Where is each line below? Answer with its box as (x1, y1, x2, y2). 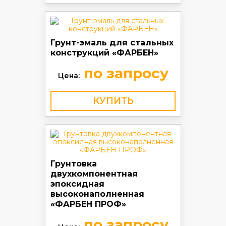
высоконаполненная (50, 189, 144, 199)
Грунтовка (50, 159, 97, 168)
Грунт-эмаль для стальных (50, 38, 174, 47)
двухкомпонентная (50, 169, 138, 179)
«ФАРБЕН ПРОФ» (50, 199, 126, 209)
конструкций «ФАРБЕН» (50, 48, 158, 58)
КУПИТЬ (92, 95, 134, 106)
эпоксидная (50, 179, 104, 189)
